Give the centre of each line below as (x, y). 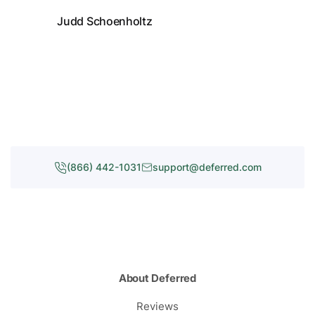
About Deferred (157, 278)
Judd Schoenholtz (105, 21)
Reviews (157, 306)
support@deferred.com (207, 167)
